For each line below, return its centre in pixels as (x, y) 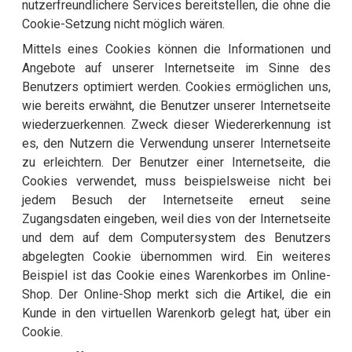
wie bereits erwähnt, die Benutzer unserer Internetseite (176, 106)
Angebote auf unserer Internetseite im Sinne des (176, 68)
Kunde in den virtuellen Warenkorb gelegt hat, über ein (176, 313)
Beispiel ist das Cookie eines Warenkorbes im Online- (176, 276)
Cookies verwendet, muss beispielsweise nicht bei (176, 181)
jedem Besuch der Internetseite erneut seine (176, 200)
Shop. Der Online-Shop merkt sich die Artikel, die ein (176, 295)
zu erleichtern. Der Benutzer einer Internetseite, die (176, 163)
